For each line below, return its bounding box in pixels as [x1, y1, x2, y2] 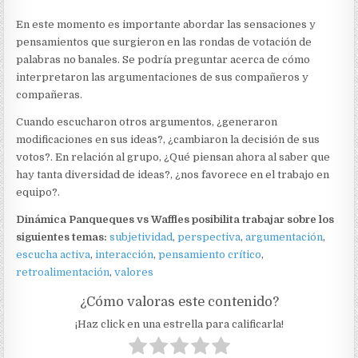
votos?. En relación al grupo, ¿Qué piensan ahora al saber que [16, 151, 331, 164]
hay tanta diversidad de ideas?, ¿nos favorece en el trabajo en [16, 169, 330, 181]
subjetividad [109, 231, 173, 244]
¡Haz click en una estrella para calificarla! [74, 318, 284, 331]
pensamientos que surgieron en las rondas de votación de [16, 36, 312, 49]
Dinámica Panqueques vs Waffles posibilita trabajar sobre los [16, 213, 335, 226]
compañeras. [16, 89, 83, 101]
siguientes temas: [16, 231, 108, 244]
